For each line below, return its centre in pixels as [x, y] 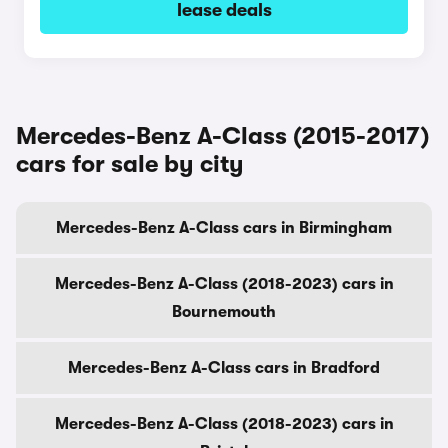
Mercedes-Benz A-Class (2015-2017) [222, 136]
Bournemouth [224, 312]
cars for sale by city [130, 164]
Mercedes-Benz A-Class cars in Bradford [224, 368]
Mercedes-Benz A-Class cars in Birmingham [224, 228]
